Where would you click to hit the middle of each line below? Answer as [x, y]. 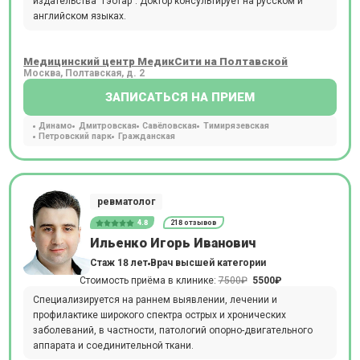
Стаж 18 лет [119, 263]
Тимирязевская [236, 126]
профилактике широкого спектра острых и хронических [159, 315]
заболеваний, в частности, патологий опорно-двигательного [172, 330]
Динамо [55, 126]
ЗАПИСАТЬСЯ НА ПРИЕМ [180, 97]
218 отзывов [194, 223]
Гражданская [146, 137]
